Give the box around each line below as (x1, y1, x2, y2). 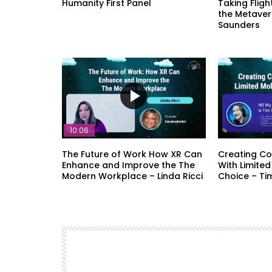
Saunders (217, 19, 260, 32)
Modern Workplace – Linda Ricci (62, 169, 203, 182)
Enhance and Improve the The (62, 158, 195, 171)
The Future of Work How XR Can (62, 148, 202, 160)
